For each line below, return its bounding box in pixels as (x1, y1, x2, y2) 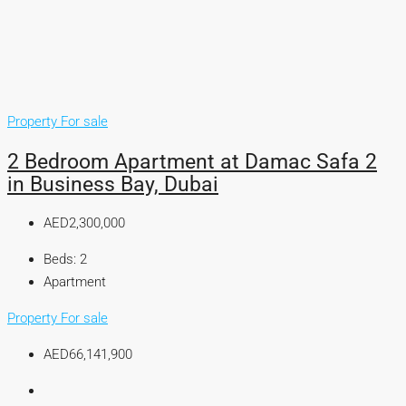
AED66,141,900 (43, 346, 132, 363)
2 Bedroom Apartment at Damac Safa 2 (7, 149, 377, 173)
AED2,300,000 (43, 215, 125, 232)
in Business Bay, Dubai (7, 171, 218, 196)
